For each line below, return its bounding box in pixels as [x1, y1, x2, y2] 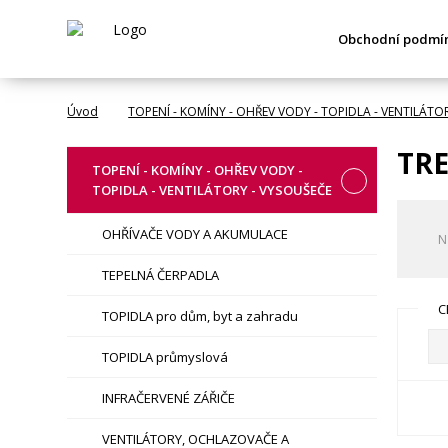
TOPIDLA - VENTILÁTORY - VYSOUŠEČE [92, 181, 333, 199]
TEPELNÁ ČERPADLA [102, 266, 220, 284]
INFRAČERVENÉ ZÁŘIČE [102, 389, 236, 407]
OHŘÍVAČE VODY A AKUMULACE [102, 225, 289, 243]
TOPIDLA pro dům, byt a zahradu [102, 307, 299, 325]
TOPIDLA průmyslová [102, 348, 229, 366]
